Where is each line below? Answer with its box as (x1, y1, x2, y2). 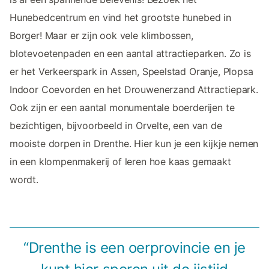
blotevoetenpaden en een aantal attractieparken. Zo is (10, 47, 251, 60)
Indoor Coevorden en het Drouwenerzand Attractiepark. (10, 83, 258, 96)
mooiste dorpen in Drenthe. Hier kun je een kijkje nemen (10, 138, 259, 150)
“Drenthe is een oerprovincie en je (23, 239, 246, 257)
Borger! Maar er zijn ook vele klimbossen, (10, 29, 193, 42)
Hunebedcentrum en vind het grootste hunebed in (10, 11, 231, 24)
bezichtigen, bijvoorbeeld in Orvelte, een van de (10, 119, 222, 132)
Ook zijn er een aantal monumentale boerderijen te (10, 101, 235, 114)
